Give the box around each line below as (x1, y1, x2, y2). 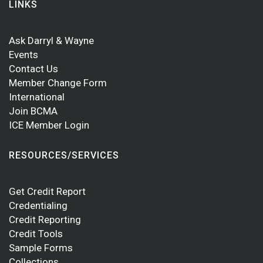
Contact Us (9, 63, 58, 75)
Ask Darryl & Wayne (9, 35, 94, 46)
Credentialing (9, 200, 68, 211)
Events (9, 49, 38, 60)
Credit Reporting (9, 214, 81, 225)
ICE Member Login (9, 119, 89, 131)
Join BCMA (9, 105, 58, 117)
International (9, 91, 65, 103)
